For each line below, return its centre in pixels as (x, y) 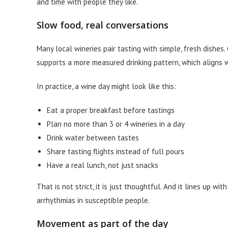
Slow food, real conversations (103, 25)
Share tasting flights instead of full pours (116, 151)
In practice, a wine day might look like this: (106, 86)
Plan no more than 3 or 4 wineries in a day (116, 124)
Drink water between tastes (93, 138)
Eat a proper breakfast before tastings (111, 110)
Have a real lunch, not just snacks (103, 165)
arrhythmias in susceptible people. (93, 200)
